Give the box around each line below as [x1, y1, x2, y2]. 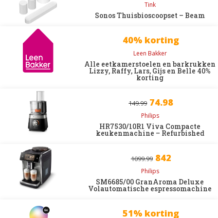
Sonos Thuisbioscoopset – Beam [95, 11, 205, 20]
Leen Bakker [133, 49, 167, 57]
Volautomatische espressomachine [88, 184, 212, 193]
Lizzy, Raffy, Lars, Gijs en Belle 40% [89, 66, 211, 75]
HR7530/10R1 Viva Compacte [99, 122, 201, 131]
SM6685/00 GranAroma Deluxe [96, 177, 204, 186]
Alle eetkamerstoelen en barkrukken [84, 59, 216, 69]
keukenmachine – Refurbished [95, 128, 204, 138]
